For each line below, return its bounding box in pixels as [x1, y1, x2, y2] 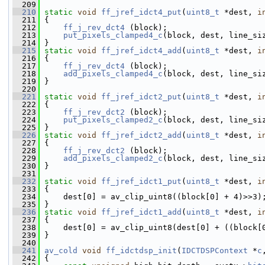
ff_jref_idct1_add [101, 208, 182, 216]
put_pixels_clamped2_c [63, 115, 163, 124]
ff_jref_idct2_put [101, 92, 182, 101]
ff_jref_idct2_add [101, 131, 182, 140]
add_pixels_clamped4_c [63, 69, 163, 78]
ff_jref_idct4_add [101, 46, 182, 55]
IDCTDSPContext [182, 246, 248, 255]
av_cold [44, 246, 77, 255]
